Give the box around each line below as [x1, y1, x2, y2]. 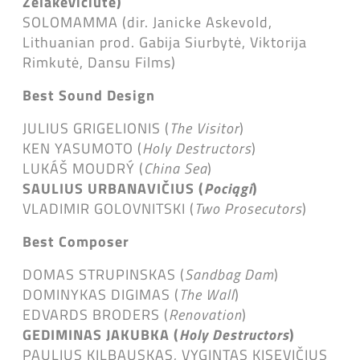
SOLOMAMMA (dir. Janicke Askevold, [22, 10, 272, 33]
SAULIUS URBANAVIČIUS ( [22, 177, 204, 199]
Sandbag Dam [185, 263, 274, 285]
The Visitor [170, 117, 239, 139]
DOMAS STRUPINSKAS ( [22, 263, 185, 285]
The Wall [179, 283, 235, 305]
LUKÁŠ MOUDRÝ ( [22, 157, 144, 179]
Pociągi [204, 177, 252, 199]
